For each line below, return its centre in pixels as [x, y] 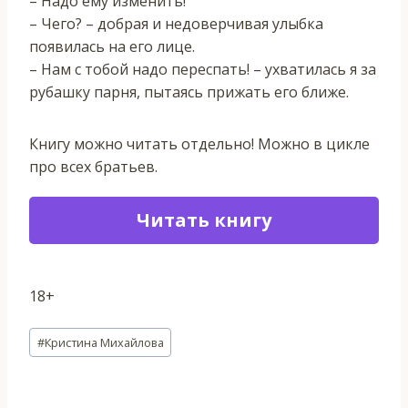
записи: [55, 356]
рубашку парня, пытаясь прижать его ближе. [189, 92]
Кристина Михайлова [104, 342]
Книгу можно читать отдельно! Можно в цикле [199, 143]
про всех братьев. [95, 166]
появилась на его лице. [114, 46]
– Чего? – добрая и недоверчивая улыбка [176, 23]
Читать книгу [204, 219]
